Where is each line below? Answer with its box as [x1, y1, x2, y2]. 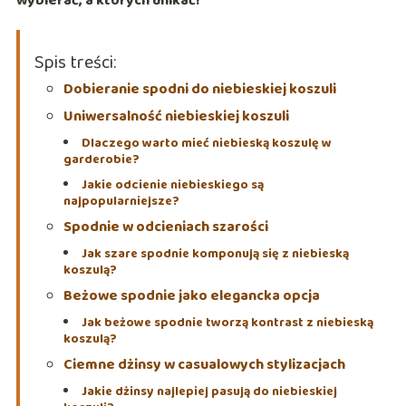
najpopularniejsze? [63, 191, 179, 212]
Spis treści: [34, 48, 116, 78]
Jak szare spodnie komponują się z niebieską [81, 244, 349, 265]
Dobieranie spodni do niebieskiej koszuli [63, 78, 336, 101]
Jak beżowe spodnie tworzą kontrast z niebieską [81, 313, 373, 333]
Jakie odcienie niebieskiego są [81, 175, 264, 196]
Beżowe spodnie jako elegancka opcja [63, 285, 320, 308]
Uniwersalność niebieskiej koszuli [63, 105, 289, 129]
